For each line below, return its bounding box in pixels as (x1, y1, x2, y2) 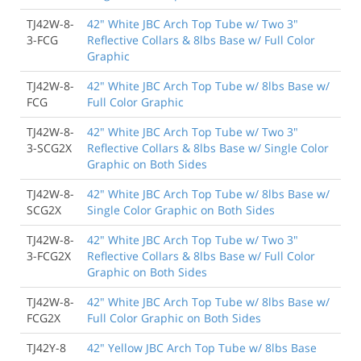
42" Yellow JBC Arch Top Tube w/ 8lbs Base (87, 339, 317, 355)
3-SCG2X (27, 139, 72, 156)
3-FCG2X (27, 247, 71, 263)
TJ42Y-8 (27, 339, 66, 355)
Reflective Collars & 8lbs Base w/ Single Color (87, 139, 329, 156)
